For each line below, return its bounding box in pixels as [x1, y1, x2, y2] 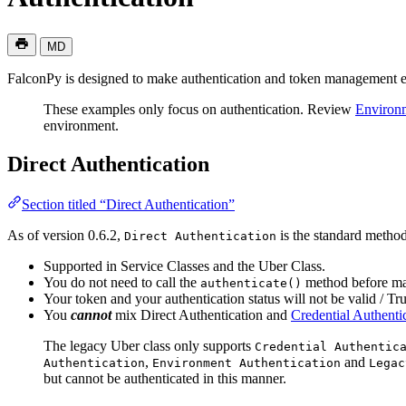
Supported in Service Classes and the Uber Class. [43, 257, 325, 274]
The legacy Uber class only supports [43, 337, 255, 353]
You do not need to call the [43, 274, 200, 290]
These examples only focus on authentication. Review [43, 101, 355, 117]
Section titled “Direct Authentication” [22, 196, 235, 212]
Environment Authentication [152, 355, 341, 370]
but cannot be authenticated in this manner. [43, 370, 286, 386]
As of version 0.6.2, [7, 227, 124, 243]
